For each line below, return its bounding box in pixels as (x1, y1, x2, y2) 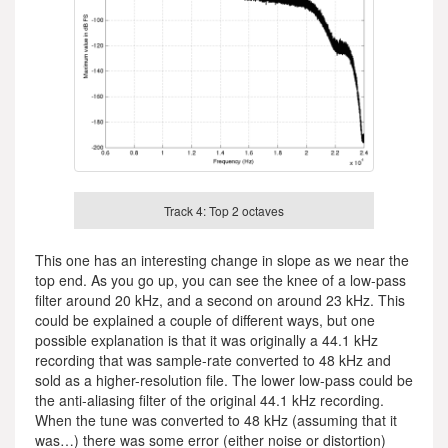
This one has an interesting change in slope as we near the (35, 249, 409, 270)
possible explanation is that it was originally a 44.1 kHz (35, 329, 378, 350)
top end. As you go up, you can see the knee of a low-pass (35, 269, 406, 290)
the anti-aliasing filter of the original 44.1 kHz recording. (35, 389, 384, 410)
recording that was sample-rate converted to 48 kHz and (35, 349, 391, 370)
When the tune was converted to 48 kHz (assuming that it (35, 409, 397, 430)
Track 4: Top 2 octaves (164, 201, 284, 219)
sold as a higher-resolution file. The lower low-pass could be (35, 369, 413, 390)
